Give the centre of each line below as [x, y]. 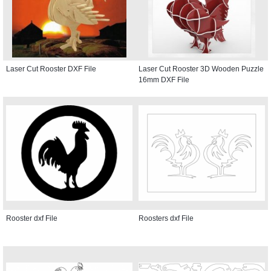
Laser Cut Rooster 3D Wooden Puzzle [201, 69]
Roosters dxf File [166, 218]
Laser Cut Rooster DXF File [51, 69]
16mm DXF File [164, 80]
